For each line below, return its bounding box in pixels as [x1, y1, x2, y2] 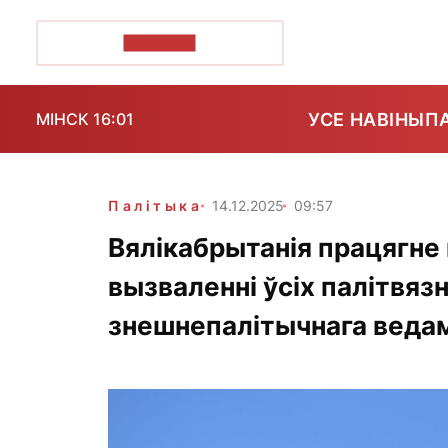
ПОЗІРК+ [123, 34, 196, 51]
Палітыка [108, 197, 203, 214]
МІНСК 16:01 [36, 109, 134, 129]
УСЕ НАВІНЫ [308, 108, 425, 130]
